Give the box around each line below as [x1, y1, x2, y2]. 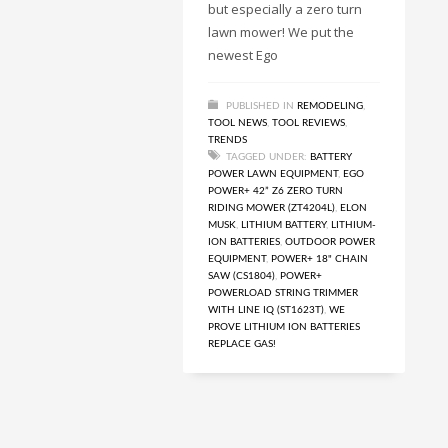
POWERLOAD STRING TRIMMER [208, 287, 358, 298]
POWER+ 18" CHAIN [271, 253, 368, 264]
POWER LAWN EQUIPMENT [208, 168, 338, 179]
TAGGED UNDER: [226, 151, 307, 162]
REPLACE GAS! [208, 338, 276, 349]
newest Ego [208, 45, 278, 64]
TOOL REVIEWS [272, 117, 345, 128]
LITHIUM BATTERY [241, 219, 326, 230]
